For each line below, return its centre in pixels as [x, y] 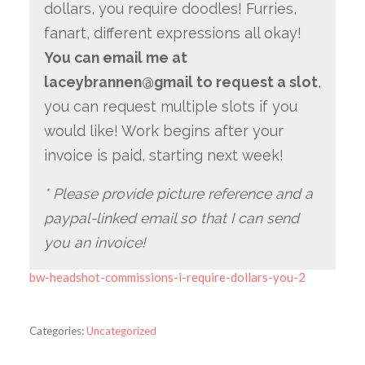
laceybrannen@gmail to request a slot [180, 81]
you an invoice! [94, 243]
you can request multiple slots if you [170, 106]
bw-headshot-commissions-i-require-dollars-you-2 [167, 277]
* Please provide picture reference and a [178, 194]
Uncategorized [121, 331]
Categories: [56, 331]
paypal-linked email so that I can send [171, 218]
